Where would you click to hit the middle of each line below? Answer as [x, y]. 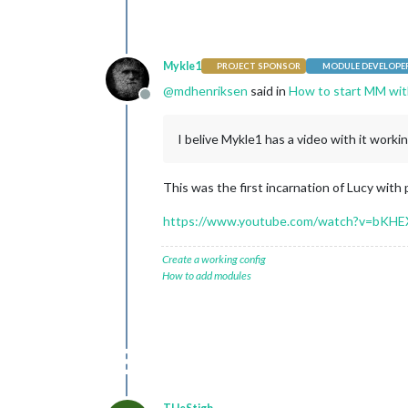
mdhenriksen [211, 90]
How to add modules [207, 275]
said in [268, 90]
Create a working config [214, 259]
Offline [166, 103]
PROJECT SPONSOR [259, 66]
